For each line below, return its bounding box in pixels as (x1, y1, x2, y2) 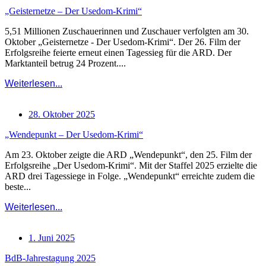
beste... (5, 181, 31, 192)
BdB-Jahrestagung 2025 (5, 252, 96, 263)
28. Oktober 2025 (28, 109, 95, 119)
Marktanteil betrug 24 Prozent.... (5, 58, 126, 68)
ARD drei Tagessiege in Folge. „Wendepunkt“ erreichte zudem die (5, 170, 255, 181)
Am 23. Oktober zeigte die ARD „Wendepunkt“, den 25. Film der (5, 149, 252, 160)
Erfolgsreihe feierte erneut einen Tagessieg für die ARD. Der (5, 47, 232, 58)
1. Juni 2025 (28, 232, 75, 243)
